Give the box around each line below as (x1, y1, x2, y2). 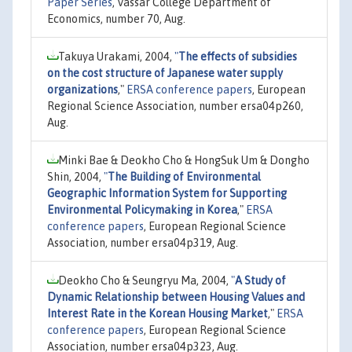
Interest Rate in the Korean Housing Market (47, 306, 268, 320)
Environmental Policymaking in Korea (47, 203, 237, 216)
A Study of (235, 273, 286, 287)
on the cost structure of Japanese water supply (47, 66, 283, 79)
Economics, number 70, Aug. (47, 12, 185, 25)
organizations (47, 82, 118, 96)
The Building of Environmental (108, 170, 261, 183)
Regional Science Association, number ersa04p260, (47, 99, 303, 112)
